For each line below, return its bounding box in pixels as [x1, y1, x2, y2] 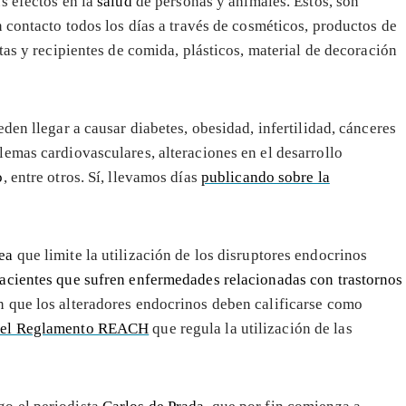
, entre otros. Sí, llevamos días [3, 168, 201, 186]
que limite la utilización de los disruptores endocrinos [13, 246, 368, 264]
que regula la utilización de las [149, 319, 353, 337]
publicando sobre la [200, 168, 330, 186]
